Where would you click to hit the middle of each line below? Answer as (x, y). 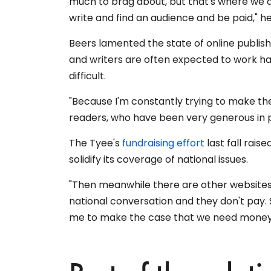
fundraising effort (163, 143)
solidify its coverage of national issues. (158, 159)
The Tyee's (96, 143)
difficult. (87, 76)
